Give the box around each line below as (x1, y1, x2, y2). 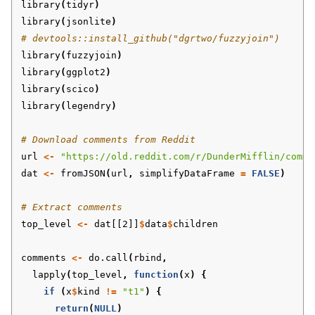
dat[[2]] (94, 219, 139, 230)
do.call (89, 252, 128, 264)
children (173, 219, 218, 230)
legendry (66, 101, 111, 112)
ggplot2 (66, 67, 105, 78)
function (134, 269, 179, 281)
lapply (32, 269, 66, 281)
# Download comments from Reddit (21, 134, 195, 146)
